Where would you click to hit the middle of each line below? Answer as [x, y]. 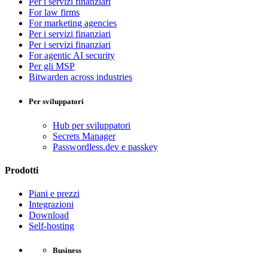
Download [49, 215]
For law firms [54, 13]
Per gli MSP [52, 66]
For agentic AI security [72, 56]
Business [67, 251]
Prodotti [22, 170]
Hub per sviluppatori [92, 125]
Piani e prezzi [54, 194]
